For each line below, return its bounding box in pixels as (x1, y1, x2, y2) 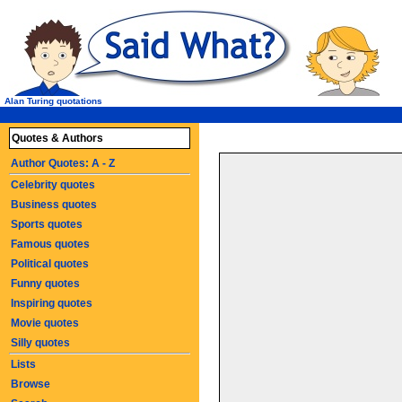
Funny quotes (11, 277, 80, 290)
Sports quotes (11, 218, 83, 231)
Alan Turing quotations (4, 96, 102, 106)
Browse (11, 378, 50, 390)
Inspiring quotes (11, 297, 92, 310)
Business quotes (11, 198, 97, 211)
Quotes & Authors (12, 132, 103, 144)
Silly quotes (11, 336, 70, 349)
